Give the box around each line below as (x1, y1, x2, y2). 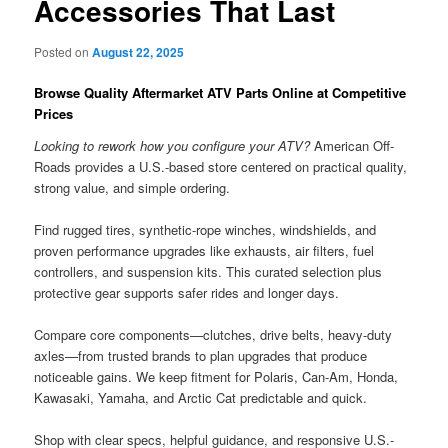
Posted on (34, 43, 93, 60)
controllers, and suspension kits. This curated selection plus (34, 261, 383, 281)
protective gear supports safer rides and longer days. (34, 282, 340, 302)
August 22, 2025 (92, 43, 185, 61)
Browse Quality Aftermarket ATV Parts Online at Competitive (34, 83, 407, 103)
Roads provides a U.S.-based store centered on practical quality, (34, 156, 408, 176)
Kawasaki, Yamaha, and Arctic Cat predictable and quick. (34, 387, 368, 407)
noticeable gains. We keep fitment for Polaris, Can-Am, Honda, (34, 366, 399, 386)
